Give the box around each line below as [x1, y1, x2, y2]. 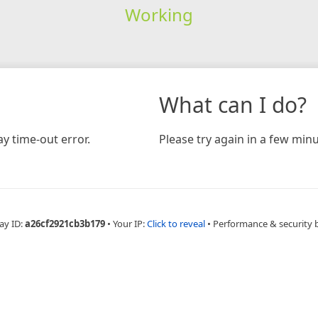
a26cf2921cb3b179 [24, 216, 105, 230]
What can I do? [159, 89, 307, 119]
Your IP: [112, 216, 147, 230]
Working [124, 2, 193, 26]
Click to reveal [146, 216, 205, 230]
